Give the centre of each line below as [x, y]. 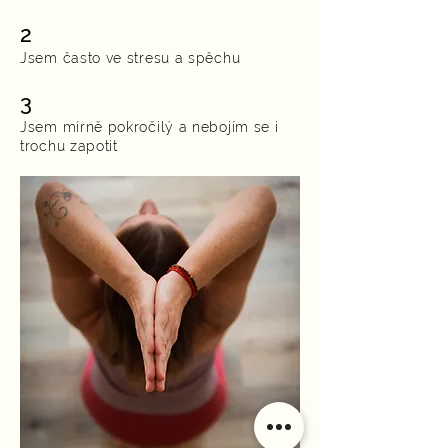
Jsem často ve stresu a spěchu [130, 58]
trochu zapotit [69, 146]
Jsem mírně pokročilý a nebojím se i [149, 127]
